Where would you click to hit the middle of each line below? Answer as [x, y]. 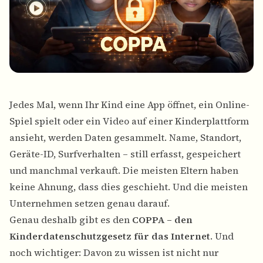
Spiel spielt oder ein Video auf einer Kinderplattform [129, 121]
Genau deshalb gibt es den [71, 220]
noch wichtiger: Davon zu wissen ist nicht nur [114, 253]
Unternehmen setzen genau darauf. [90, 203]
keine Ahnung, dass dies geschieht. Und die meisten [129, 187]
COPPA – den [162, 220]
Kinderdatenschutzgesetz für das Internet [110, 236]
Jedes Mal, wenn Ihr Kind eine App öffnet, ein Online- [129, 105]
